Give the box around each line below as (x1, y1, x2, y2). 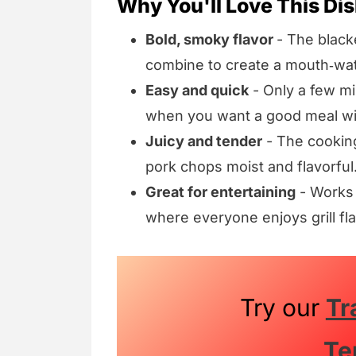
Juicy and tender (145, 133, 262, 150)
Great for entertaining (145, 184, 296, 201)
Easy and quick (145, 82, 249, 99)
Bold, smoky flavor (145, 31, 277, 48)
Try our (239, 292, 326, 322)
